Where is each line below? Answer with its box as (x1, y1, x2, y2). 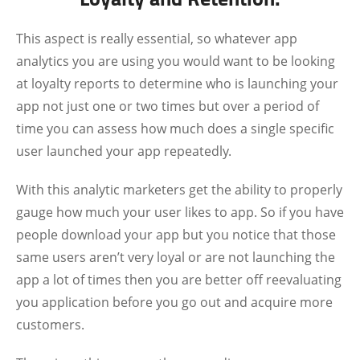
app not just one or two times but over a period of (16, 97, 319, 115)
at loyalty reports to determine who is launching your (16, 75, 338, 92)
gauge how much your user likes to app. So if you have (16, 203, 344, 221)
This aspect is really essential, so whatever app (16, 30, 297, 47)
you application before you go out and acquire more (16, 293, 333, 311)
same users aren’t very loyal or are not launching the (16, 248, 335, 266)
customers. (16, 316, 84, 333)
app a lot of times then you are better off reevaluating (16, 271, 342, 288)
